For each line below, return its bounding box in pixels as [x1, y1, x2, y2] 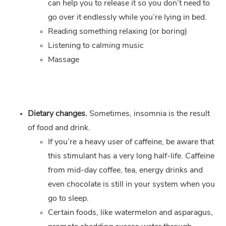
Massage [48, 55, 79, 64]
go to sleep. [48, 194, 89, 203]
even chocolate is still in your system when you [48, 180, 215, 189]
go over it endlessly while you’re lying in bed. [48, 13, 207, 22]
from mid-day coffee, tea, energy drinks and [48, 166, 203, 175]
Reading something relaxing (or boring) [48, 27, 187, 36]
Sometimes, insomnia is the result [89, 109, 210, 118]
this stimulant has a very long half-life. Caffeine [48, 152, 214, 160]
